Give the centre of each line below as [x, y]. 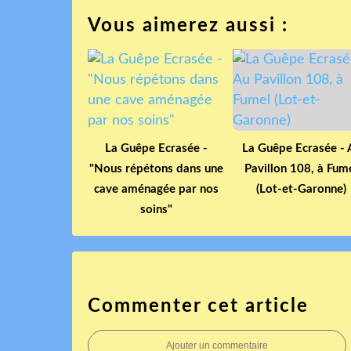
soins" [156, 209]
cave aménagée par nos [156, 189]
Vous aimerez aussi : [188, 25]
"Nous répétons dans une [156, 168]
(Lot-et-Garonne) [301, 189]
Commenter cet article [198, 306]
